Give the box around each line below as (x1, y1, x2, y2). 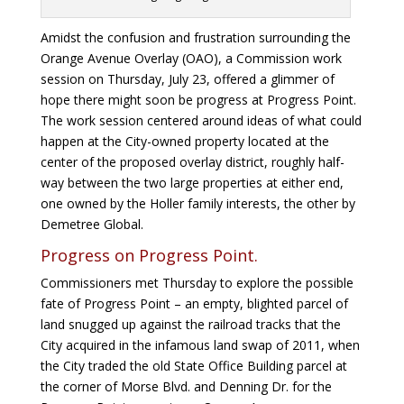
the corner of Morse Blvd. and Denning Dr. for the (40, 378, 332, 396)
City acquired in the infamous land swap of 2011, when (40, 336, 360, 354)
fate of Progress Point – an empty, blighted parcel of (40, 295, 348, 313)
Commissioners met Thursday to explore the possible (40, 274, 353, 292)
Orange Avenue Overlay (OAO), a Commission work (40, 50, 342, 68)
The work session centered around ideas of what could (40, 112, 362, 130)
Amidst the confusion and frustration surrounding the (40, 29, 351, 47)
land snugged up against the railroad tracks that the (40, 316, 341, 334)
